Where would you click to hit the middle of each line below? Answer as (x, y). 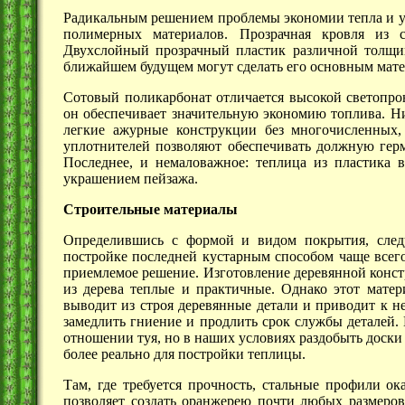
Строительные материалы (151, 209)
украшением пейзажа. (131, 178)
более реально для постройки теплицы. (184, 353)
